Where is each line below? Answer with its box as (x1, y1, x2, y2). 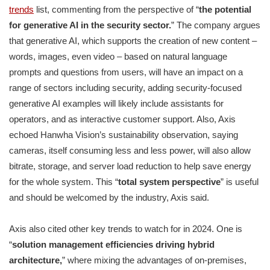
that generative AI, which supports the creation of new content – (9, 36, 257, 46)
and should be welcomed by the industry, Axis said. (9, 192, 209, 203)
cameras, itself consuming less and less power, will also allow (9, 145, 251, 156)
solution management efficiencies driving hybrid (12, 239, 215, 250)
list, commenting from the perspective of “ (34, 4, 199, 15)
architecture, (9, 255, 62, 266)
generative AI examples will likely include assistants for (9, 98, 224, 109)
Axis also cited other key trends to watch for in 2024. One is (9, 224, 242, 234)
